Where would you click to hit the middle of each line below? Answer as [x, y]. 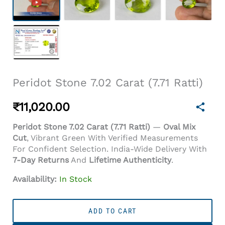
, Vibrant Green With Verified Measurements [112, 138]
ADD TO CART [113, 211]
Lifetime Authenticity [130, 160]
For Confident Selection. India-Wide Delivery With [110, 149]
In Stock [76, 179]
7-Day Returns [41, 160]
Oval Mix [180, 127]
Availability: [35, 179]
